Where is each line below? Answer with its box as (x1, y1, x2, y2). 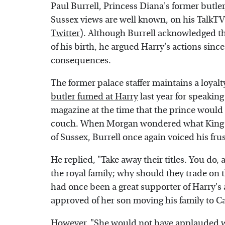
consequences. (51, 55, 111, 66)
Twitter (51, 28, 80, 39)
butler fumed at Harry (51, 91, 138, 102)
